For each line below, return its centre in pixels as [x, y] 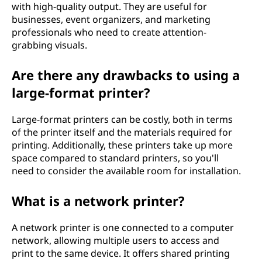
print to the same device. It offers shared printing [121, 253]
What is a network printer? [98, 201]
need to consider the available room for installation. [126, 171]
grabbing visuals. [49, 45]
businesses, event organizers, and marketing [111, 19]
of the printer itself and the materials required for [122, 132]
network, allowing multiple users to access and [116, 240]
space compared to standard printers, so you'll [115, 158]
